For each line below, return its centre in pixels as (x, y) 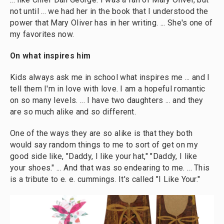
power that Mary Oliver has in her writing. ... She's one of (111, 23)
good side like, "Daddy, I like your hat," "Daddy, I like (104, 156)
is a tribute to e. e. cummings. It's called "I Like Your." (105, 179)
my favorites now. (42, 34)
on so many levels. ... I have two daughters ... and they (107, 100)
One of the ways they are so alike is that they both (101, 133)
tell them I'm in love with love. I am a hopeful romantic (108, 89)
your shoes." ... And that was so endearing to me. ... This (110, 168)
